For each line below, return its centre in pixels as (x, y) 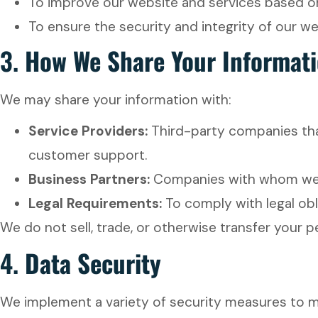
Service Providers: (88, 131)
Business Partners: (89, 179)
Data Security (93, 263)
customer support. (88, 155)
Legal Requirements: (95, 203)
